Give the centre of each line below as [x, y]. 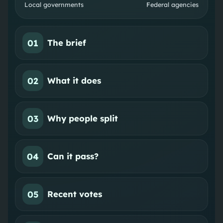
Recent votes [75, 194]
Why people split [83, 118]
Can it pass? [73, 156]
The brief [67, 43]
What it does [74, 81]
